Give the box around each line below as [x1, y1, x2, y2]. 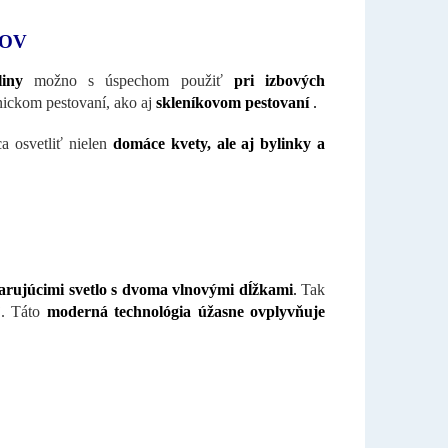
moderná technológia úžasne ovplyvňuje [46, 302, 326, 320]
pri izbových [233, 71, 326, 89]
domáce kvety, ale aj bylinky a [112, 134, 326, 152]
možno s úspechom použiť [33, 71, 234, 89]
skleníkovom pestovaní [156, 93, 309, 111]
